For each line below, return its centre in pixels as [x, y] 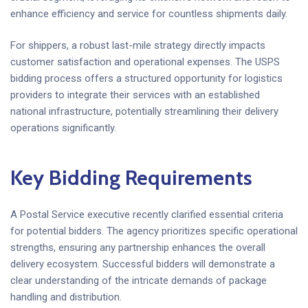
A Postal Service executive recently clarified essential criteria [147, 214]
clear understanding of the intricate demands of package [139, 280]
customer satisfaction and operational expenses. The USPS [145, 62]
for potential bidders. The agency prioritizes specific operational [154, 231]
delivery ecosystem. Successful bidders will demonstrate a [143, 264]
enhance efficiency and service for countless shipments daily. [149, 13]
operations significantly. [63, 128]
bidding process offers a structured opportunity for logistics [146, 79]
